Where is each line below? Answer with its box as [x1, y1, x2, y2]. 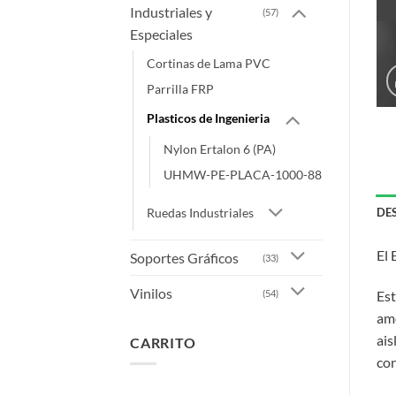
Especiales [130, 26, 193, 43]
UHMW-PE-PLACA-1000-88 [164, 167, 322, 183]
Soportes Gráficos [130, 248, 239, 266]
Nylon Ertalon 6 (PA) [164, 141, 276, 157]
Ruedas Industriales [147, 204, 254, 220]
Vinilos [130, 284, 172, 301]
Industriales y [130, 4, 212, 21]
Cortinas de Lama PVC [147, 56, 270, 72]
